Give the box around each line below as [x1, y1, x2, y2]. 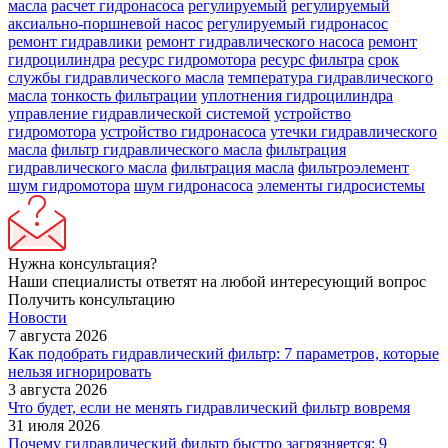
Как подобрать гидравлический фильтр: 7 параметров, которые [8, 344, 439, 362]
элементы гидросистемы [257, 176, 425, 194]
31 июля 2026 [8, 416, 100, 434]
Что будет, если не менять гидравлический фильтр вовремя [8, 398, 410, 416]
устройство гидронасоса [100, 122, 266, 140]
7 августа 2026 [8, 326, 107, 344]
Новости [8, 308, 67, 326]
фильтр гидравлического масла [51, 140, 262, 158]
